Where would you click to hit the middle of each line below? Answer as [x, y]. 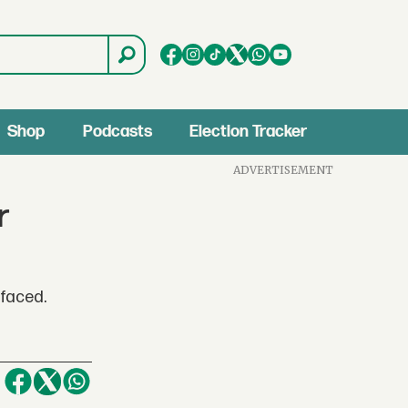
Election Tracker [249, 132]
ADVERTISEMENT [284, 169]
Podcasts [117, 132]
